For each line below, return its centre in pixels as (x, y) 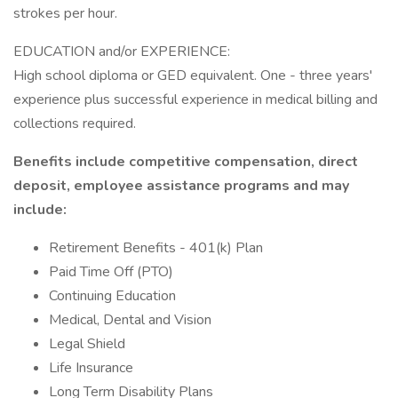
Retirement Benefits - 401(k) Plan (156, 248)
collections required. (76, 123)
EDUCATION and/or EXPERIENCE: (122, 52)
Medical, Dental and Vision (130, 320)
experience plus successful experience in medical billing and (195, 99)
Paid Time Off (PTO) (111, 272)
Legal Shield (87, 344)
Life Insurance (91, 368)
